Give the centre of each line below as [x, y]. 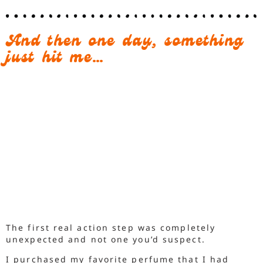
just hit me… [55, 59]
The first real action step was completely [111, 227]
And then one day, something [125, 42]
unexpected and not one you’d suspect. [106, 239]
